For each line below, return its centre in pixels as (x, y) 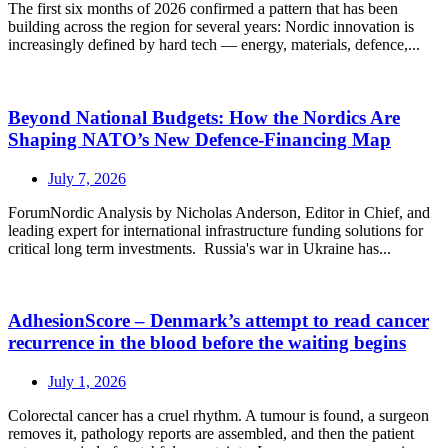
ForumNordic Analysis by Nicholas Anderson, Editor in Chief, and (219, 212)
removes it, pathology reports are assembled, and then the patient (211, 433)
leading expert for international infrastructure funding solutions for (215, 230)
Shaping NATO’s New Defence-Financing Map (199, 139)
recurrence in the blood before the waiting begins (207, 343)
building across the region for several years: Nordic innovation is (211, 27)
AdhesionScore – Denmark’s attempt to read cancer (218, 321)
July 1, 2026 (87, 381)
